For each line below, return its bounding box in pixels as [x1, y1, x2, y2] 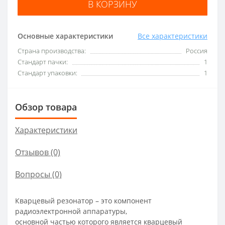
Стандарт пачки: [18, 57, 68, 66]
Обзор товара [15, 100, 77, 113]
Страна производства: [18, 46, 86, 55]
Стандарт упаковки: [18, 68, 77, 77]
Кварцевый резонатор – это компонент [15, 195, 152, 205]
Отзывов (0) [15, 146, 60, 158]
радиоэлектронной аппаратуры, [15, 206, 127, 216]
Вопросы [15, 168, 50, 180]
